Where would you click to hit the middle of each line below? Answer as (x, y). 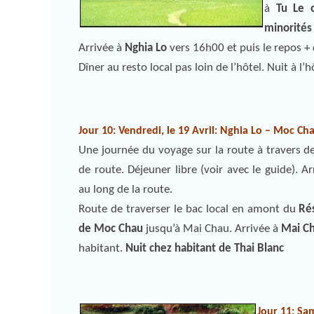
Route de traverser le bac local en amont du (187, 209)
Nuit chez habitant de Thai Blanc (205, 248)
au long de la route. (125, 190)
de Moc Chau (111, 229)
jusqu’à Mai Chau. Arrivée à (212, 229)
